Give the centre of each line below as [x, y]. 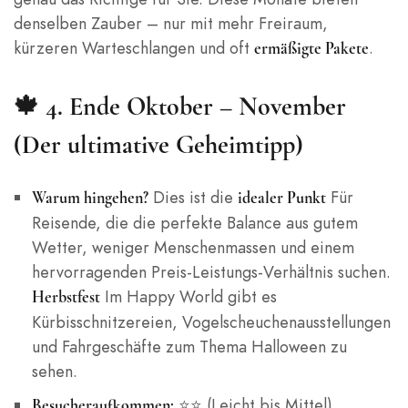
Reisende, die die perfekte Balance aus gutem [194, 223]
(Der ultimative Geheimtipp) [158, 145]
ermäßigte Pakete [311, 49]
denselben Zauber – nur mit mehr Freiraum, [171, 24]
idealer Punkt [281, 198]
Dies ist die [193, 198]
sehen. [54, 372]
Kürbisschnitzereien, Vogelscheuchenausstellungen [211, 322]
